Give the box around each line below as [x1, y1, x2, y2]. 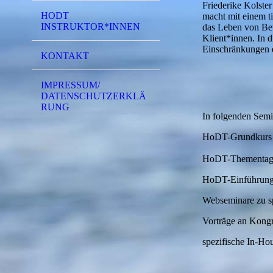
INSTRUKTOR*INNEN [41, 21, 140, 32]
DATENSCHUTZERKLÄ [41, 90, 146, 101]
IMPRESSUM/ [41, 79, 100, 90]
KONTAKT [41, 50, 89, 61]
